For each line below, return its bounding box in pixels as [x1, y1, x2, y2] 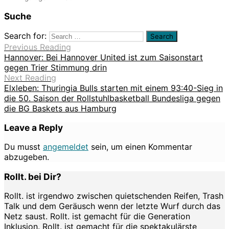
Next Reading [4, 72, 56, 83]
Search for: [4, 30, 47, 41]
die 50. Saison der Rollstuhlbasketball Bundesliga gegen [4, 93, 220, 103]
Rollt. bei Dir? [4, 171, 61, 182]
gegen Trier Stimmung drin [4, 62, 107, 73]
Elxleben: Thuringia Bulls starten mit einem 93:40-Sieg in [4, 82, 223, 93]
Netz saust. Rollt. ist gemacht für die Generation [4, 211, 190, 221]
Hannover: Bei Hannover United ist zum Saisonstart [4, 52, 203, 62]
